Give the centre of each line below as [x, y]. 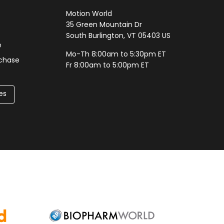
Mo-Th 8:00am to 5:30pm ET [116, 54]
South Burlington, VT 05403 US [118, 36]
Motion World [89, 14]
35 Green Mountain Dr [104, 25]
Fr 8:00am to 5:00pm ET [107, 65]
